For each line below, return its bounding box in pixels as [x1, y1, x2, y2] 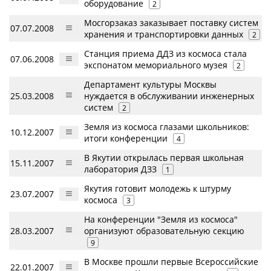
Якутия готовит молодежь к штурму [84, 183, 231, 194]
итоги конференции [84, 132, 168, 144]
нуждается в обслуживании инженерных [84, 90, 254, 102]
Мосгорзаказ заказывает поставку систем [84, 17, 258, 28]
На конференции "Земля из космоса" [84, 214, 238, 225]
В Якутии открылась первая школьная [84, 152, 244, 163]
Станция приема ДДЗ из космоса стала [84, 48, 247, 59]
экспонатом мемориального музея [84, 59, 227, 71]
